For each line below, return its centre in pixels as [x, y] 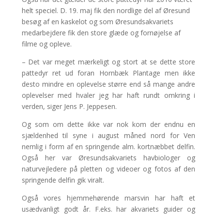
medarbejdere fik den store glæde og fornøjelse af [101, 32]
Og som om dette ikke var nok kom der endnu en [108, 124]
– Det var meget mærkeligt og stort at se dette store [108, 62]
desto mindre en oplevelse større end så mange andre [108, 84]
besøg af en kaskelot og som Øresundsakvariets [97, 21]
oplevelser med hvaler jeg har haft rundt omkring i [108, 95]
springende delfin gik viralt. [63, 180]
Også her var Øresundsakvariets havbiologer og [108, 157]
